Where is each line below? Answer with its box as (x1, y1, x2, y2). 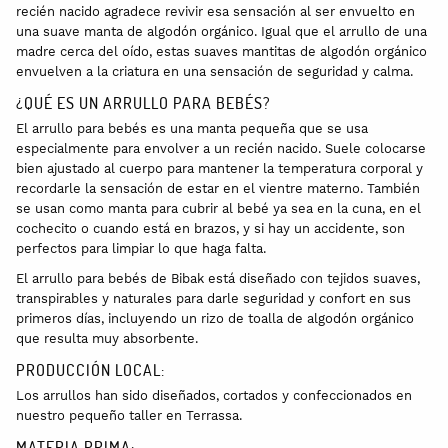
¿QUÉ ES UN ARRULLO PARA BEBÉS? (16, 92, 271, 114)
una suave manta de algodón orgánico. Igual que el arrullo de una (16, 24, 427, 40)
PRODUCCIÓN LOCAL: (16, 359, 165, 381)
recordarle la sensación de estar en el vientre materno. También (16, 181, 420, 197)
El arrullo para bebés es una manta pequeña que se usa (16, 121, 368, 137)
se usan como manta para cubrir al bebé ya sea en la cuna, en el (16, 201, 421, 217)
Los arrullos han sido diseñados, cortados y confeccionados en (16, 388, 412, 404)
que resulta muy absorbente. (16, 331, 198, 347)
